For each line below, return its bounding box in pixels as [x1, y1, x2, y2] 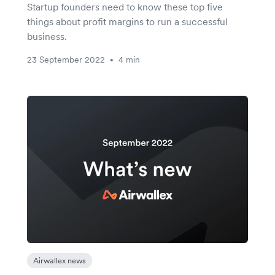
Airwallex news [33, 255, 86, 266]
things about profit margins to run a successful [27, 15, 228, 28]
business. [27, 30, 67, 43]
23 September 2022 [27, 54, 105, 66]
